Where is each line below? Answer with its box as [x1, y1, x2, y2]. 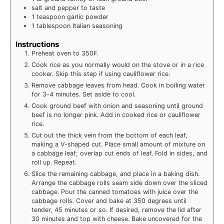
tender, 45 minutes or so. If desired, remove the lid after [31, 206, 201, 214]
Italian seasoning [72, 21, 122, 29]
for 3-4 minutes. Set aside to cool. [31, 90, 135, 98]
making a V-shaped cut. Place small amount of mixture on [31, 140, 205, 148]
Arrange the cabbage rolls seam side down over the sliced [31, 179, 207, 187]
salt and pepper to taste [31, 3, 105, 11]
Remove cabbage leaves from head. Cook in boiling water [31, 81, 205, 89]
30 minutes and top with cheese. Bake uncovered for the [31, 215, 202, 223]
